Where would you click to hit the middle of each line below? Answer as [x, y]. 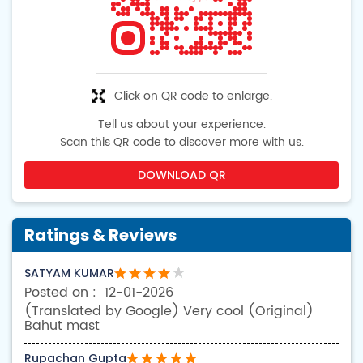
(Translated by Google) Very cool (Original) [169, 312]
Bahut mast [62, 326]
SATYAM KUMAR [69, 273]
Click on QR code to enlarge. [193, 96]
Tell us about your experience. [181, 125]
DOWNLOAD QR [181, 175]
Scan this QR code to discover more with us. [181, 143]
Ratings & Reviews [100, 235]
